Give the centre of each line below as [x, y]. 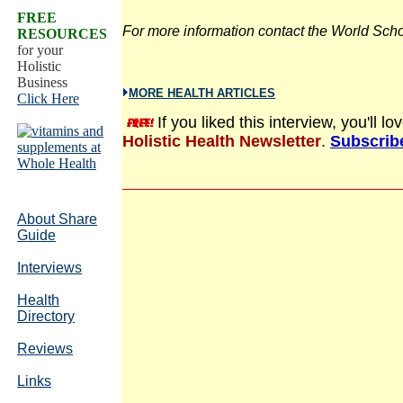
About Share [57, 219]
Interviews [49, 268]
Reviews [45, 349]
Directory [46, 316]
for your [40, 50]
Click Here [48, 99]
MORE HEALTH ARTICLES [202, 93]
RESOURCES [62, 34]
